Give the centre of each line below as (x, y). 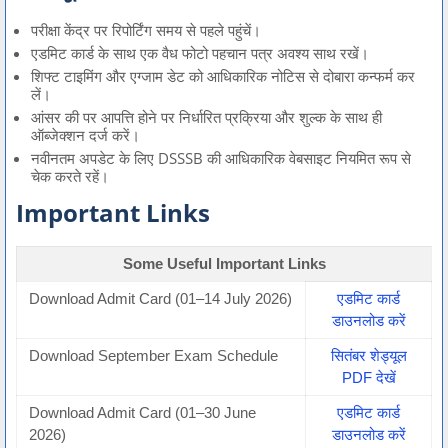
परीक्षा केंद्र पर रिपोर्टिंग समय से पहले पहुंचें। (146, 30)
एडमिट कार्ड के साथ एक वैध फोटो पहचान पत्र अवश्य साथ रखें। (200, 53)
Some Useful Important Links (224, 264)
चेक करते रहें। (70, 176)
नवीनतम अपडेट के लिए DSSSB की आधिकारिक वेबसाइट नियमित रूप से (221, 158)
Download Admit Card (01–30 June (142, 413)
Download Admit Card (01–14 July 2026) (160, 299)
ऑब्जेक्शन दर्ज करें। (85, 135)
